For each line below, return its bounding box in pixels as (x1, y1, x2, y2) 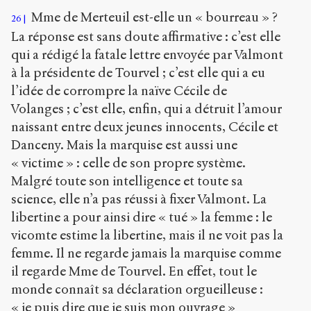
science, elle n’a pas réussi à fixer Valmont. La (11, 190, 267, 207)
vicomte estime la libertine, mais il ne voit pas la (11, 226, 283, 243)
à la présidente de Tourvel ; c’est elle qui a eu (11, 64, 265, 81)
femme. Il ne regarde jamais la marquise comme (11, 244, 281, 261)
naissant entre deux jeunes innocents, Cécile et (11, 118, 278, 135)
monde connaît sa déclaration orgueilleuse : (11, 280, 263, 297)
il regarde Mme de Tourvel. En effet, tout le (11, 262, 257, 279)
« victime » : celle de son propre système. (11, 154, 246, 171)
